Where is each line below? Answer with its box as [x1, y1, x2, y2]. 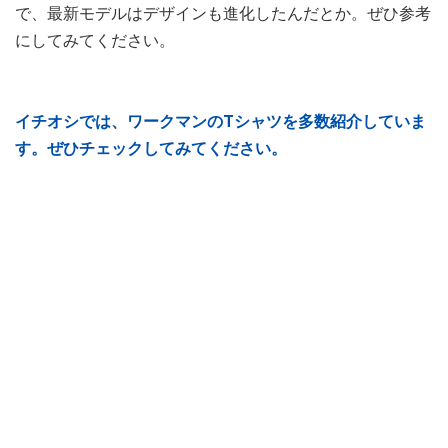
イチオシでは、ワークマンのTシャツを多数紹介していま [15, 112, 426, 132]
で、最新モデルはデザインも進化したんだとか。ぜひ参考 [15, 4, 431, 24]
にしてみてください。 [15, 31, 175, 51]
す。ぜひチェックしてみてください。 [15, 139, 287, 159]
